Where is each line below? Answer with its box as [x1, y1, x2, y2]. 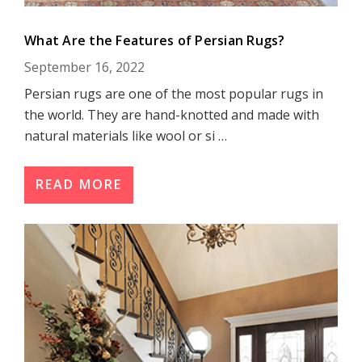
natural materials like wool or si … [24, 127, 227, 145]
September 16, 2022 [24, 58, 145, 76]
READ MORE [36, 175, 122, 193]
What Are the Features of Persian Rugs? [24, 32, 285, 49]
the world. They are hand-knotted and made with [24, 106, 319, 124]
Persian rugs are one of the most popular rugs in [24, 85, 323, 103]
